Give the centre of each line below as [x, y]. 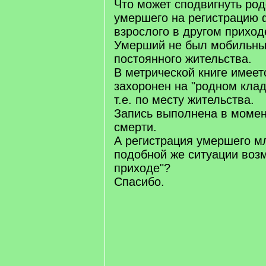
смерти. [135, 127]
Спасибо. [139, 182]
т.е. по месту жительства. [184, 100]
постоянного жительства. [183, 59]
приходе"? [142, 168]
